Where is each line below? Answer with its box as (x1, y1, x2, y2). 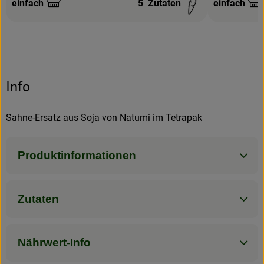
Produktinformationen (18, 148, 136, 161)
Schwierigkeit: (11, 4, 72, 15)
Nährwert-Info (18, 236, 91, 249)
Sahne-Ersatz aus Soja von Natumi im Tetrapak (6, 111, 202, 123)
